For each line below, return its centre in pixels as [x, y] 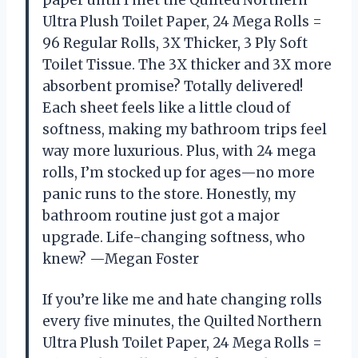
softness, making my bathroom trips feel [185, 129]
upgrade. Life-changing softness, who [174, 237]
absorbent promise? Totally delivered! [173, 86]
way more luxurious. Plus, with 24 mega [179, 151]
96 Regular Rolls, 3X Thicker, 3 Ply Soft [175, 43]
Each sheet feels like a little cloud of [167, 107]
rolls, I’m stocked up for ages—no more [179, 172]
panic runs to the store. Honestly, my [169, 194]
